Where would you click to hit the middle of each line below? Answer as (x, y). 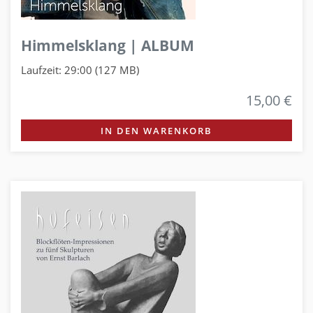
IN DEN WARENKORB (156, 130)
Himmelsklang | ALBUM (108, 46)
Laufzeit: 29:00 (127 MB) (80, 70)
